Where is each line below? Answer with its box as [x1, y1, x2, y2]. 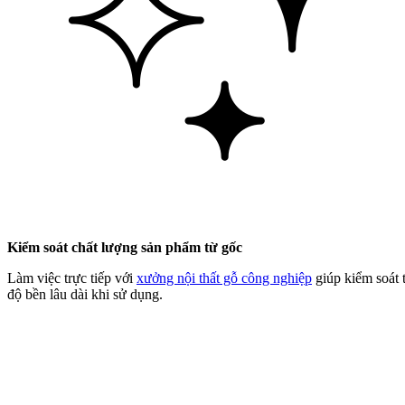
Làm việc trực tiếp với [7, 270, 137, 287]
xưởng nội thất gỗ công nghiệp [137, 270, 312, 287]
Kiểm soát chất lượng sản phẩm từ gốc [7, 240, 242, 256]
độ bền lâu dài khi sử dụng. [7, 287, 163, 303]
